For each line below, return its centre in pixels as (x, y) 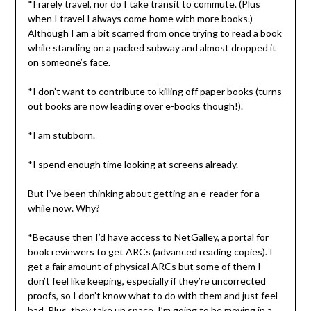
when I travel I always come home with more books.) (140, 18)
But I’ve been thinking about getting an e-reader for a (143, 193)
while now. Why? (64, 208)
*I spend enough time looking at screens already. (133, 164)
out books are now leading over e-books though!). (135, 106)
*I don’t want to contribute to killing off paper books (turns (154, 91)
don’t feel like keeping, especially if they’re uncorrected (146, 281)
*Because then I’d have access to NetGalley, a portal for (148, 237)
